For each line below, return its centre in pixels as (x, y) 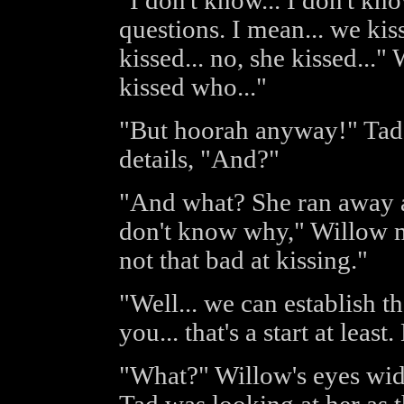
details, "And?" (199, 159)
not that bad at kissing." (243, 260)
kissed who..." (193, 87)
